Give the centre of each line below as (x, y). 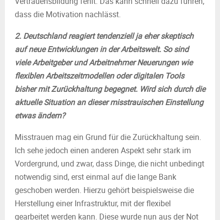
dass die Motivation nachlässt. (68, 14)
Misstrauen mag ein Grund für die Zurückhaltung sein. (108, 137)
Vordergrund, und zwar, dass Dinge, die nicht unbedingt (110, 164)
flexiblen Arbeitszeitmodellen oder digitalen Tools (99, 76)
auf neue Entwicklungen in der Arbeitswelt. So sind (102, 49)
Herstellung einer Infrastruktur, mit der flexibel (93, 203)
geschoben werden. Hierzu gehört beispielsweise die (104, 190)
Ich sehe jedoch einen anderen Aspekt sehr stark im (103, 150)
